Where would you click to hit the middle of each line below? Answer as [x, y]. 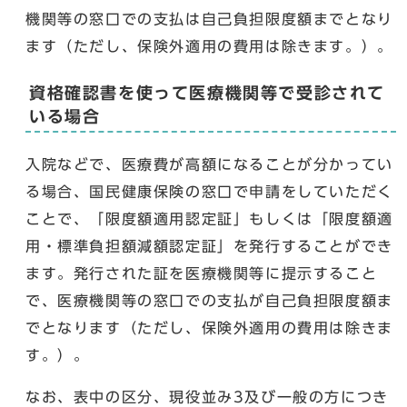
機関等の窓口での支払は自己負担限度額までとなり [209, 19]
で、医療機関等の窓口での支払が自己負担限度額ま [209, 300]
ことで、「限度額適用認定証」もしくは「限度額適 [209, 218]
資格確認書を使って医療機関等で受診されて [207, 93]
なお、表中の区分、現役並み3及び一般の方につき [207, 397]
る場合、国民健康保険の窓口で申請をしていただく [209, 191]
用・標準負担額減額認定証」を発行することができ [209, 246]
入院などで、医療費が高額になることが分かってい [209, 164]
